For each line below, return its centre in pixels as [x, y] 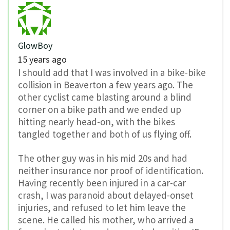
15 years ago [42, 60]
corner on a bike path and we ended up [100, 110]
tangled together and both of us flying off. [105, 134]
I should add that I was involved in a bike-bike [112, 73]
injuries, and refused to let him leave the [102, 207]
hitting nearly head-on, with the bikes [97, 122]
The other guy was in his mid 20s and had [103, 158]
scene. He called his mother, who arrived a [106, 219]
